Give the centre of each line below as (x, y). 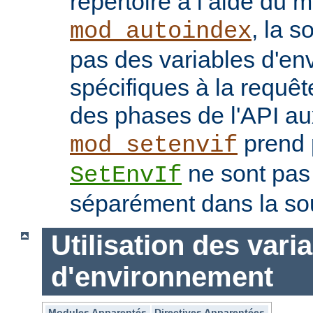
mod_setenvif (154, 145)
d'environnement (162, 277)
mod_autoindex (161, 31)
